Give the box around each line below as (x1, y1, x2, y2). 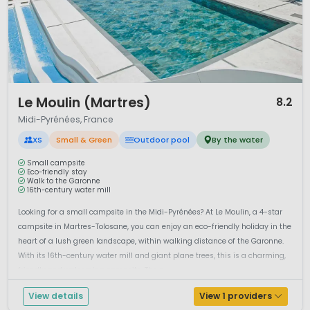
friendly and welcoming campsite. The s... (17, 265, 167, 276)
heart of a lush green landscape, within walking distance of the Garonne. (17, 236, 284, 247)
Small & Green (55, 134, 112, 146)
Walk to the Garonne (27, 176, 100, 186)
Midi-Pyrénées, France (17, 113, 113, 125)
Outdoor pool (134, 134, 190, 146)
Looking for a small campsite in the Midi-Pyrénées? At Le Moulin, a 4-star (17, 207, 282, 218)
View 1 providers (199, 290, 274, 302)
